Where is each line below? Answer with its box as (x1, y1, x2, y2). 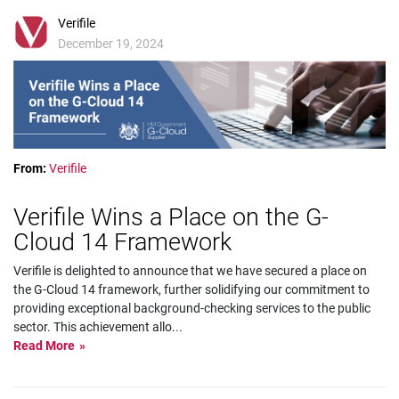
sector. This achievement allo (13, 319, 172, 334)
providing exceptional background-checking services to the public (13, 300, 370, 315)
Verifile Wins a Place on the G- (13, 202, 329, 232)
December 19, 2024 (58, 37, 164, 51)
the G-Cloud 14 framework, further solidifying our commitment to (13, 281, 370, 297)
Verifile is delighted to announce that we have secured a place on (13, 263, 367, 278)
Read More (13, 338, 75, 353)
